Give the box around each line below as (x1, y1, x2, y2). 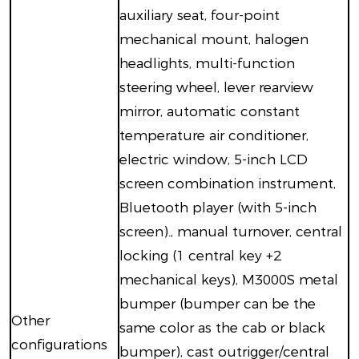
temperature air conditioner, (119, 127, 309, 144)
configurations (10, 337, 107, 353)
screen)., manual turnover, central (119, 224, 342, 240)
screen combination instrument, (119, 175, 336, 192)
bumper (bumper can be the (119, 296, 316, 313)
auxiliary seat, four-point (119, 7, 280, 24)
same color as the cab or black (119, 320, 325, 337)
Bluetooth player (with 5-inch (119, 200, 317, 216)
